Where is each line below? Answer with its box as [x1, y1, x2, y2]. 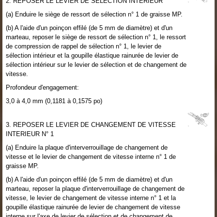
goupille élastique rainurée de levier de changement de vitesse [6, 203, 180, 211]
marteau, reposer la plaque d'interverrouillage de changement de [6, 185, 185, 192]
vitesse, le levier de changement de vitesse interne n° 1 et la [6, 194, 176, 201]
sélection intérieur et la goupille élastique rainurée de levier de [6, 51, 178, 59]
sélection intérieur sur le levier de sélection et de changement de [6, 61, 186, 68]
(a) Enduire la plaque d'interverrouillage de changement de [6, 143, 168, 151]
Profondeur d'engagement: [6, 83, 79, 91]
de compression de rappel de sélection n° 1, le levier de [6, 42, 161, 50]
